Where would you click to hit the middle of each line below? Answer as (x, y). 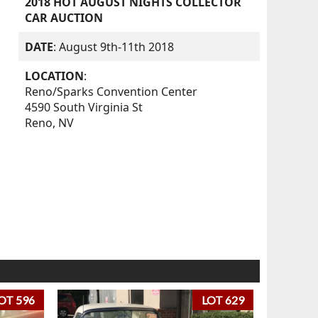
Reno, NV (50, 123)
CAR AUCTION (64, 17)
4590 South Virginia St (84, 107)
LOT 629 (223, 300)
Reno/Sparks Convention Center (111, 92)
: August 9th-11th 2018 (114, 46)
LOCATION (55, 76)
